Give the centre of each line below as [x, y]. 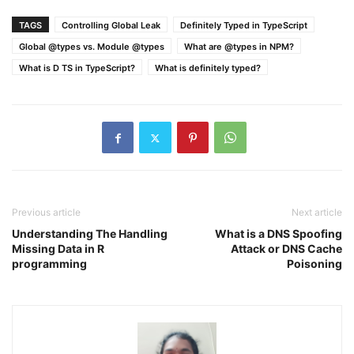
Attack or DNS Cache [286, 249]
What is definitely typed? [208, 68]
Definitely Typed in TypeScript [244, 25]
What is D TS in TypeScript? [77, 68]
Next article [317, 212]
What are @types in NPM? [239, 47]
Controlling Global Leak [111, 25]
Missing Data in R [58, 249]
